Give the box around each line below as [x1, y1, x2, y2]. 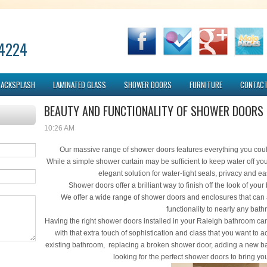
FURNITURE [190, 79, 222, 91]
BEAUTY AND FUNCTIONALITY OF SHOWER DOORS [44, 102, 263, 120]
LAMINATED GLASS [53, 79, 106, 91]
